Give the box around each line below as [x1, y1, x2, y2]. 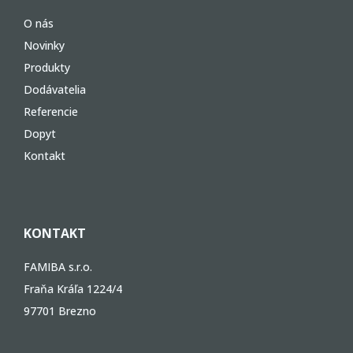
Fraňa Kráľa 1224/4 [24, 281, 122, 296]
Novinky [24, 38, 65, 53]
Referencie [24, 104, 78, 119]
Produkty [24, 60, 70, 75]
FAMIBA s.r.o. [24, 259, 92, 274]
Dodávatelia [24, 82, 86, 97]
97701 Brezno [24, 303, 96, 318]
